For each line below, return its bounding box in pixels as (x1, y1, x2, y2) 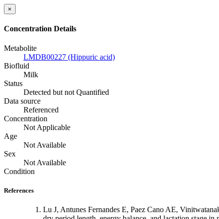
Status (4, 79, 22, 88)
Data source (4, 96, 41, 105)
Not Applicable (23, 123, 70, 131)
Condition (4, 167, 35, 175)
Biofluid (4, 61, 29, 70)
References (4, 186, 34, 194)
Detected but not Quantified (23, 88, 109, 96)
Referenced (23, 105, 59, 114)
